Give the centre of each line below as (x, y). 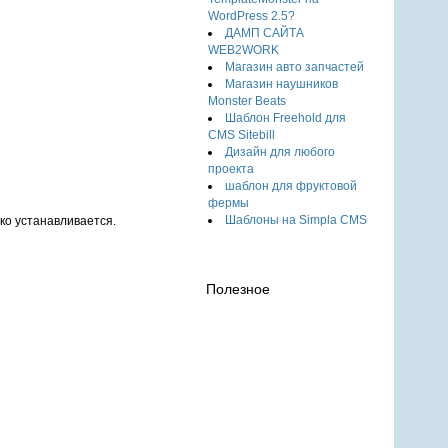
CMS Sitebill (242, 135)
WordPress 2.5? (252, 16)
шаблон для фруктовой (291, 186)
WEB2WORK (244, 50)
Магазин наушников (282, 84)
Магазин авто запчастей (295, 67)
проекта (231, 169)
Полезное (238, 289)
